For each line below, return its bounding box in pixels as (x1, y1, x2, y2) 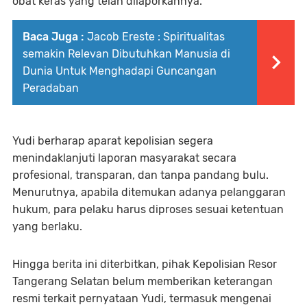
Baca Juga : (23, 30, 84, 44)
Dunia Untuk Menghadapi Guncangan (23, 64, 217, 78)
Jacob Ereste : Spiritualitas (87, 30, 225, 44)
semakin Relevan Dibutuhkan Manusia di (23, 47, 230, 61)
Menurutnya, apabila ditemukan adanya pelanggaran (12, 186, 286, 199)
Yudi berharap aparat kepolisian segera (12, 134, 213, 148)
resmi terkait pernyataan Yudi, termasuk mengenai (12, 292, 271, 306)
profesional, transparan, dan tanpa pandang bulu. (12, 169, 269, 182)
